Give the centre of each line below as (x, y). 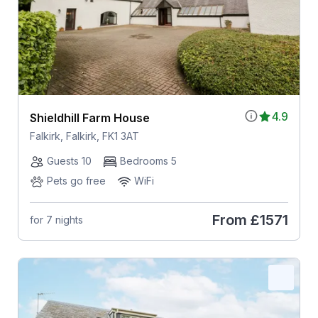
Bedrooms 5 (148, 160)
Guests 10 (69, 160)
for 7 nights (56, 220)
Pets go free (76, 180)
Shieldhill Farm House (89, 117)
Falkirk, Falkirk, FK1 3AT (84, 136)
